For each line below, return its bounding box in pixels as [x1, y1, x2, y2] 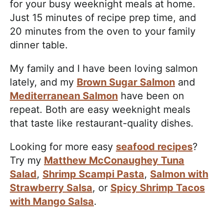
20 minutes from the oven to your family [10, 25, 196, 37]
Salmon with [150, 168, 208, 180]
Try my [10, 154, 44, 166]
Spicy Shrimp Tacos [110, 181, 205, 194]
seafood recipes [116, 140, 193, 153]
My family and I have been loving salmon [10, 62, 198, 74]
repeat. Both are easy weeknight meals [10, 103, 190, 115]
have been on [118, 89, 184, 102]
